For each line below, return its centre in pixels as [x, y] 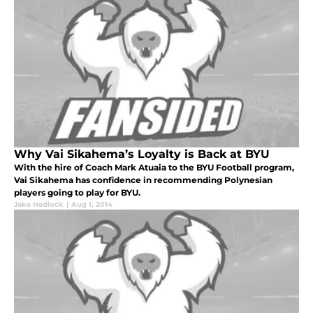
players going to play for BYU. [77, 193]
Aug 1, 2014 [92, 205]
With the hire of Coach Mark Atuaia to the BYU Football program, [154, 168]
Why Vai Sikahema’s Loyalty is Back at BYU [142, 154]
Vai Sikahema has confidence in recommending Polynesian [143, 180]
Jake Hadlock [39, 205]
